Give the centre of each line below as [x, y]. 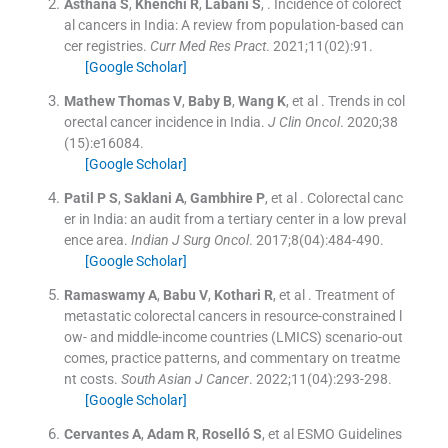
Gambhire [221, 198]
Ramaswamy [104, 295]
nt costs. [90, 379]
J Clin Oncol [303, 122]
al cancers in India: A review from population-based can [233, 25]
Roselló [225, 434]
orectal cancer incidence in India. [164, 122]
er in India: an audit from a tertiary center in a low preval [234, 219]
